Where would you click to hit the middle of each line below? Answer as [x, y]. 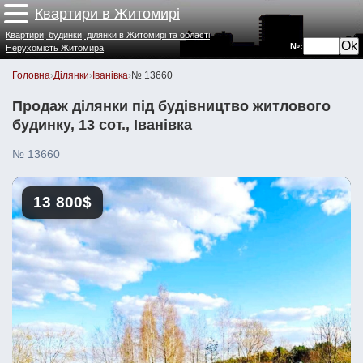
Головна [31, 75]
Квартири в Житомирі [107, 13]
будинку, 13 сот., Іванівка [102, 125]
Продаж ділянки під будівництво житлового [171, 106]
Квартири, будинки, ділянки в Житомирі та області [108, 35]
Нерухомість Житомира [55, 48]
